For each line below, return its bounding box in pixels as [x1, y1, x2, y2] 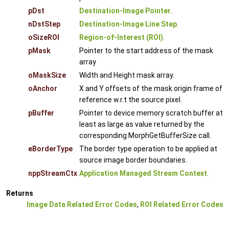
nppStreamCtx [28, 169, 77, 177]
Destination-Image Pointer [79, 6, 171, 15]
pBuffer [28, 108, 54, 117]
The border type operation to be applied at [79, 144, 217, 153]
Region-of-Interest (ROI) [79, 33, 163, 41]
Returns [6, 189, 33, 197]
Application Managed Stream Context [79, 169, 207, 177]
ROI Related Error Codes [140, 200, 223, 209]
